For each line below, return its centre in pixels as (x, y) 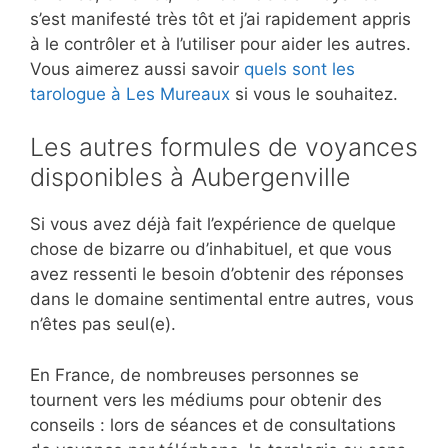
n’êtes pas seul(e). (103, 324)
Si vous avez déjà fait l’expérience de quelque (213, 224)
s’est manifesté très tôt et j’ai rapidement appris (220, 18)
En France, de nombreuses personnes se (194, 374)
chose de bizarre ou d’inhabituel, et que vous (211, 249)
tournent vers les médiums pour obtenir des (206, 399)
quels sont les (299, 68)
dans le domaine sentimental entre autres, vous (222, 299)
